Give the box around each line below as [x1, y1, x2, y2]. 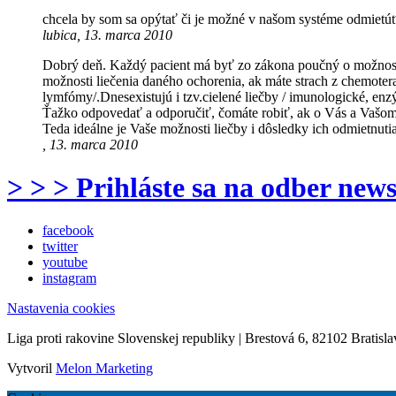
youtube [42, 255, 88, 270]
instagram [42, 270, 96, 286]
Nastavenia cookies [7, 301, 115, 316]
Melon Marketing [56, 361, 153, 377]
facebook [42, 223, 94, 239]
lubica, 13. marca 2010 [42, 27, 172, 42]
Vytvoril [7, 361, 56, 377]
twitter [42, 239, 78, 255]
